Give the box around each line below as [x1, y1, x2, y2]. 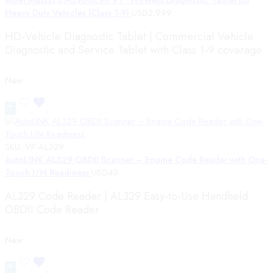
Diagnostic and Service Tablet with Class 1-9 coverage [5, 41, 262, 58]
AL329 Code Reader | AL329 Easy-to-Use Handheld [5, 188, 248, 205]
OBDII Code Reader [5, 202, 99, 218]
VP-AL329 [25, 140, 64, 153]
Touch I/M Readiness [5, 165, 91, 179]
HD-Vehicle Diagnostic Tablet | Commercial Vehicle [5, 28, 253, 44]
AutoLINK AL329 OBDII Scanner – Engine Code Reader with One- [5, 152, 268, 166]
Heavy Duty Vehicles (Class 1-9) [5, 5, 132, 19]
